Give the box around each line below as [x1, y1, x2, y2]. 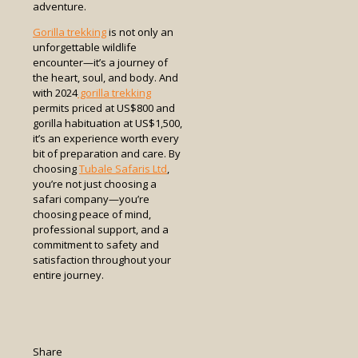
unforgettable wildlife [33, 39, 137, 54]
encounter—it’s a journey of [33, 54, 168, 70]
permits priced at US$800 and [33, 100, 175, 115]
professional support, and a [33, 221, 169, 237]
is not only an [106, 24, 173, 39]
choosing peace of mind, [33, 206, 151, 221]
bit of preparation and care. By [33, 145, 181, 161]
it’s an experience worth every [33, 130, 179, 145]
